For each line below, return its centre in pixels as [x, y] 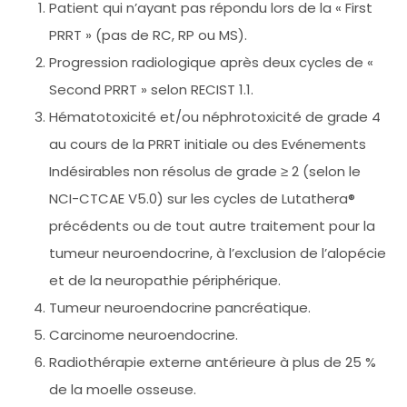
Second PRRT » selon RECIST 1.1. [151, 89]
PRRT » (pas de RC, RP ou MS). [148, 35]
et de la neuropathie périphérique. [165, 280]
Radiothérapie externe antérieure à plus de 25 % [213, 362]
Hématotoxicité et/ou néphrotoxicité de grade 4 [215, 116]
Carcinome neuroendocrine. [144, 334]
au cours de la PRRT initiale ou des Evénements [208, 144]
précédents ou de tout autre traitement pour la [212, 225]
